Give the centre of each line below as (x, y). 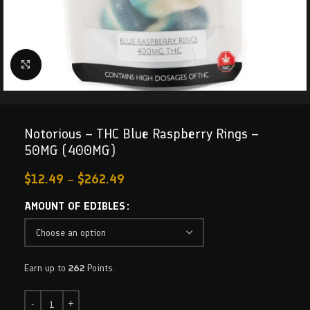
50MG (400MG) (70, 150)
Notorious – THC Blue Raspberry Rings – (142, 134)
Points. (100, 268)
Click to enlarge (73, 64)
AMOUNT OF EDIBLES (75, 206)
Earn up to (46, 268)
